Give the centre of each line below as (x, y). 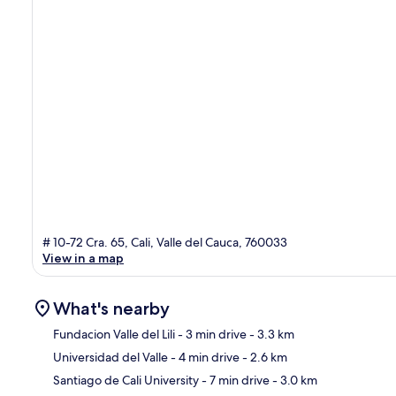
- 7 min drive (234, 380)
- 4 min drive (204, 357)
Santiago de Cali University (126, 380)
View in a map (83, 258)
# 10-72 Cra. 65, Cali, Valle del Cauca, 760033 (165, 242)
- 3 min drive (211, 334)
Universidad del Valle (110, 357)
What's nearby (111, 308)
